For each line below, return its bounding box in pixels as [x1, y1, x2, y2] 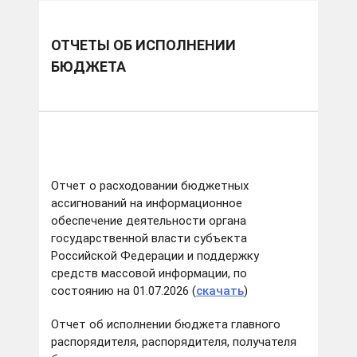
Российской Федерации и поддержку [51, 249, 259, 264]
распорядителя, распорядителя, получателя [51, 335, 296, 350]
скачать [196, 284, 244, 299]
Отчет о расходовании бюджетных [51, 178, 249, 194]
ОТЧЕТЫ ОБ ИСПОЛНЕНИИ [51, 37, 236, 54]
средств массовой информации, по [51, 266, 247, 281]
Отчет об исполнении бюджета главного [51, 317, 280, 332]
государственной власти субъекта [51, 231, 247, 246]
